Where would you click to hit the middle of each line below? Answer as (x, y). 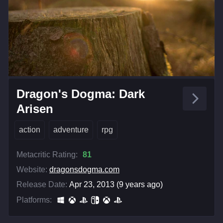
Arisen (35, 109)
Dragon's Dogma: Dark (81, 94)
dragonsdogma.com (84, 170)
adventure (71, 130)
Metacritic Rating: (47, 155)
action (30, 130)
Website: (32, 170)
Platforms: (34, 200)
